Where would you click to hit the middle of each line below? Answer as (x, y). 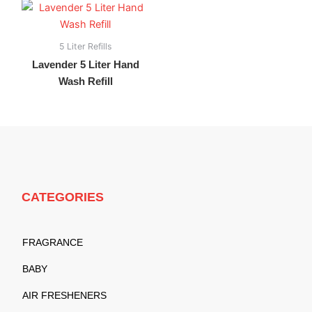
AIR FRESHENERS (65, 296)
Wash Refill (85, 81)
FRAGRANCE (53, 243)
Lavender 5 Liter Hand (85, 64)
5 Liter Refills (86, 46)
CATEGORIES (63, 197)
